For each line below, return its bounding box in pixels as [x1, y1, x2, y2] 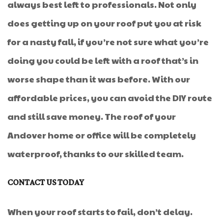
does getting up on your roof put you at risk [7, 17, 201, 29]
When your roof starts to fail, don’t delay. [7, 205, 192, 218]
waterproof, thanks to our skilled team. [7, 147, 184, 160]
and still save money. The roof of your [7, 110, 176, 123]
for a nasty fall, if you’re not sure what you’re [7, 35, 209, 48]
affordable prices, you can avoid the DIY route [7, 91, 212, 104]
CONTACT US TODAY [7, 175, 84, 191]
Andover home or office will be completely [7, 129, 196, 141]
